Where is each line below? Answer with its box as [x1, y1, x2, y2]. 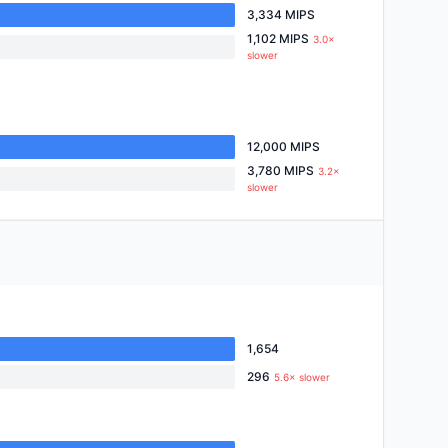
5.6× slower [274, 371, 330, 383]
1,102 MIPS [247, 31, 309, 46]
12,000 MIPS [247, 139, 320, 154]
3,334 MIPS [247, 7, 315, 22]
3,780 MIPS [247, 163, 314, 178]
